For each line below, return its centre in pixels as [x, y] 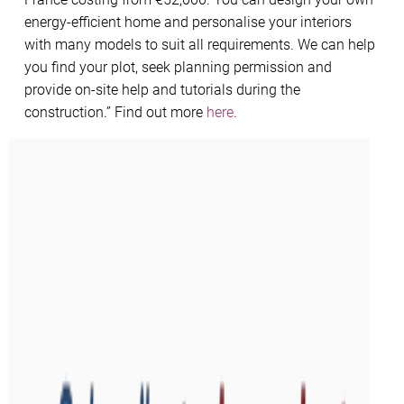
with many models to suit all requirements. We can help [200, 44]
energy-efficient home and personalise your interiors [188, 22]
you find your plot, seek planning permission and [178, 67]
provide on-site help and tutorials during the [162, 89]
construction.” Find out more [115, 112]
